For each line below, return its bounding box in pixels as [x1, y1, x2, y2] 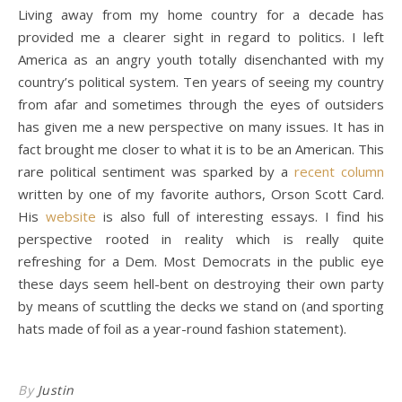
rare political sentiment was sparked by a [18, 162, 294, 180]
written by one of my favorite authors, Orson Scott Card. [18, 185, 384, 203]
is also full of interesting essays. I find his [96, 207, 384, 225]
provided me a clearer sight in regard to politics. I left [18, 28, 384, 46]
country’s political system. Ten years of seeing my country [18, 73, 384, 91]
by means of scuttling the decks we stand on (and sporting [18, 297, 384, 315]
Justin [37, 381, 74, 398]
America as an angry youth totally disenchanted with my [18, 50, 384, 68]
